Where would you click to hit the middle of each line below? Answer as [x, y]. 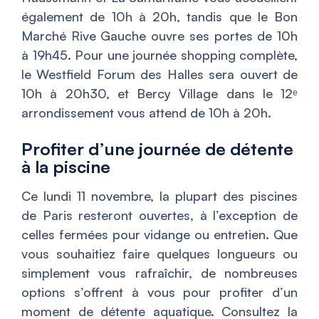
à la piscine [66, 166]
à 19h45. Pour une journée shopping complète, [159, 54]
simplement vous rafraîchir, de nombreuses [159, 272]
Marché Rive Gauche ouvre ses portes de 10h [159, 35]
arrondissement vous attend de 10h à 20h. [146, 112]
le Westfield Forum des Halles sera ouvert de [159, 74]
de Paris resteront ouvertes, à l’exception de [159, 215]
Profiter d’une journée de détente [157, 148]
